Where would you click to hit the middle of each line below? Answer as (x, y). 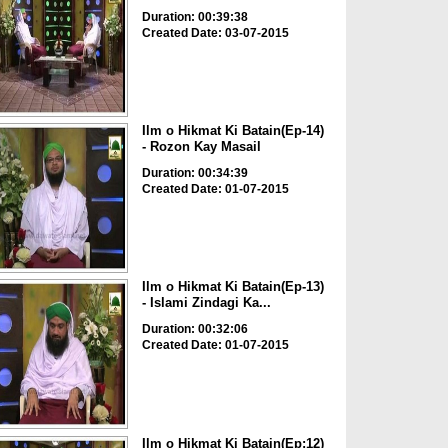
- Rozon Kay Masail (201, 146)
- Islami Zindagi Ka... (206, 303)
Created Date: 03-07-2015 (215, 32)
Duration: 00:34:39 (194, 172)
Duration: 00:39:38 (194, 16)
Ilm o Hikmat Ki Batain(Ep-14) (232, 130)
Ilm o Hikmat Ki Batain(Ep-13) (232, 287)
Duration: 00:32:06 (194, 329)
